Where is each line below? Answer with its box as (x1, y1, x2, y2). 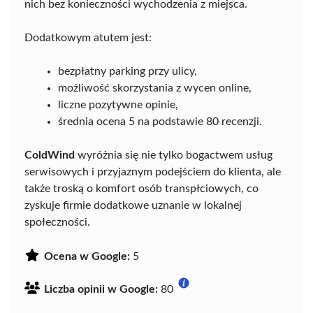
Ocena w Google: (44, 251, 130, 262)
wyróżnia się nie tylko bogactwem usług (75, 150, 272, 161)
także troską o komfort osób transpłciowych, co (24, 183, 259, 194)
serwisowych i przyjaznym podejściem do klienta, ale (24, 166, 281, 177)
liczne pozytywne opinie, (58, 99, 178, 110)
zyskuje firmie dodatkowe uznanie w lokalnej (24, 200, 242, 211)
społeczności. (24, 217, 90, 228)
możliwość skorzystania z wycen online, (58, 82, 252, 94)
